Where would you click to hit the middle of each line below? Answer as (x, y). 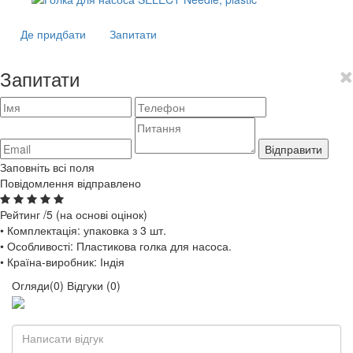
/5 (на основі (77, 214)
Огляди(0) (38, 285)
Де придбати (53, 33)
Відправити (294, 149)
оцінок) (129, 214)
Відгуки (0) (94, 285)
